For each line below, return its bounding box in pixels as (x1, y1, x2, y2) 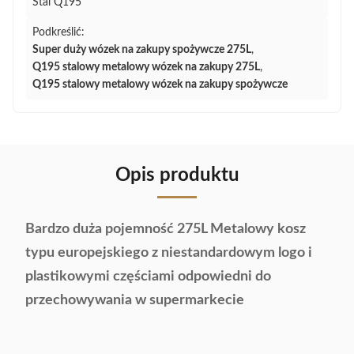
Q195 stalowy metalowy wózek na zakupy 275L (32, 62, 260, 73)
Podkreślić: (32, 27, 85, 38)
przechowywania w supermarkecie (25, 293, 244, 307)
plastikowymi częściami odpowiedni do (25, 269, 271, 284)
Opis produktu (115, 166, 239, 185)
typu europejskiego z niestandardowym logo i (25, 246, 312, 260)
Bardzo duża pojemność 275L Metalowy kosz (25, 222, 306, 236)
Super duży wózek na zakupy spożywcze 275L (32, 44, 251, 55)
